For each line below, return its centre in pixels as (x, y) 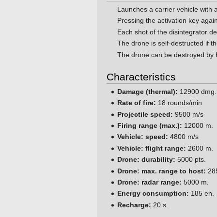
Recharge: (134, 205)
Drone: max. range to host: (162, 171)
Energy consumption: (153, 194)
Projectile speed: (145, 114)
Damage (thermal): (148, 91)
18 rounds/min (179, 103)
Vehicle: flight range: (152, 148)
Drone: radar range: (150, 182)
